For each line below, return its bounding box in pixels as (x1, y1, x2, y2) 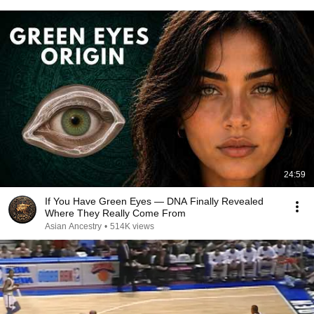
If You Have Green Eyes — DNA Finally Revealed (45, 196, 264, 207)
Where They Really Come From (45, 207, 186, 219)
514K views (110, 221, 154, 231)
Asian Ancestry (45, 221, 102, 231)
